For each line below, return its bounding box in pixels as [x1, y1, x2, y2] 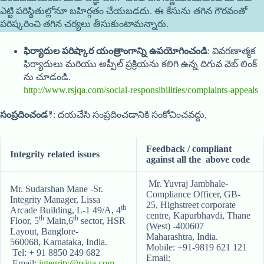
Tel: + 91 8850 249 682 [10, 247, 105, 258]
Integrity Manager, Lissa [10, 194, 100, 205]
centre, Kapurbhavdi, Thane [146, 210, 250, 221]
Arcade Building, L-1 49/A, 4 [10, 205, 121, 216]
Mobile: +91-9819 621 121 [146, 242, 249, 253]
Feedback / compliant [146, 144, 232, 154]
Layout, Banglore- [10, 226, 78, 237]
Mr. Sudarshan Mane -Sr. [10, 184, 103, 194]
